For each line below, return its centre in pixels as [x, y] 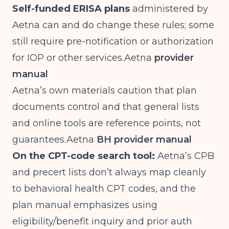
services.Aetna [119, 58]
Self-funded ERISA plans [71, 9]
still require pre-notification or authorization [113, 41]
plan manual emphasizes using [85, 205]
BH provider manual [143, 140]
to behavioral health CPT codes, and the [104, 189]
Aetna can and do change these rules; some [113, 25]
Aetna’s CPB [185, 156]
